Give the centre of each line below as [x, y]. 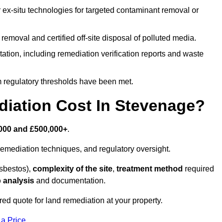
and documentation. [70, 181]
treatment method [149, 169]
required [198, 169]
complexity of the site [73, 169]
